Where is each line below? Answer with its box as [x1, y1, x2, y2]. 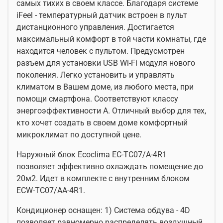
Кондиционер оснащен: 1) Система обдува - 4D [16, 206, 190, 215]
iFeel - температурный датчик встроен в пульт [16, 10, 187, 20]
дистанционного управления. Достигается [16, 22, 174, 32]
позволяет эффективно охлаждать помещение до [16, 162, 203, 171]
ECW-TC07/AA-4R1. [16, 186, 85, 195]
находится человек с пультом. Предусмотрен [16, 46, 185, 56]
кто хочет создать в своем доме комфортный [16, 118, 188, 127]
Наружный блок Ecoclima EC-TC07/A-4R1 [16, 150, 167, 159]
